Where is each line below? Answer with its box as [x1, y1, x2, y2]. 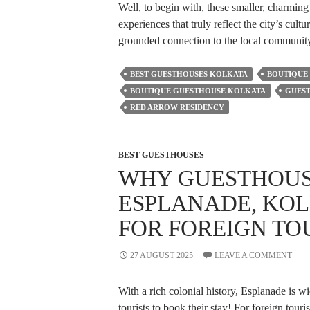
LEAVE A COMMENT [214, 250, 292, 260]
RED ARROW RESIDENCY [129, 102, 224, 111]
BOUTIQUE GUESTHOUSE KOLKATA [129, 86, 266, 95]
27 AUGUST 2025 [129, 250, 193, 260]
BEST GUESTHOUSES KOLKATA [129, 69, 248, 78]
